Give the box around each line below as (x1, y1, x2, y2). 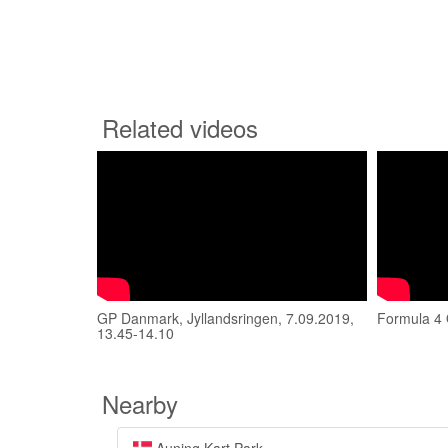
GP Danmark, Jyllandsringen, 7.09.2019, (97, 308, 354, 328)
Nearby (102, 386, 178, 421)
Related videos (102, 110, 258, 145)
